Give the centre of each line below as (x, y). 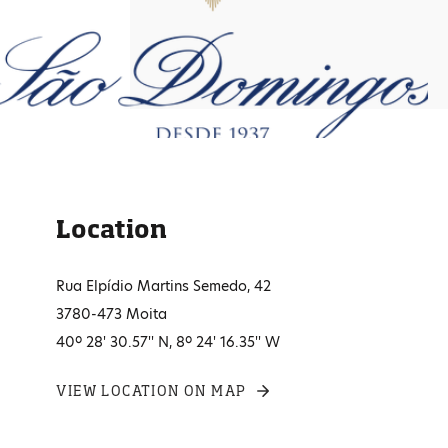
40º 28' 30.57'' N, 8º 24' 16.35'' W (168, 342)
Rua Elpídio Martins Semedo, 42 (164, 286)
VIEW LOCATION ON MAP (151, 390)
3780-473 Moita (112, 314)
